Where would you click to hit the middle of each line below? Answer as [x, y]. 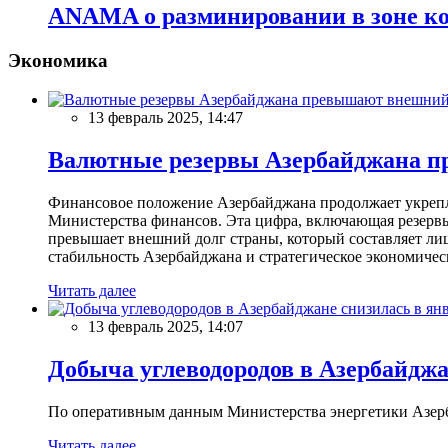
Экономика [58, 61]
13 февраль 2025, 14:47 [165, 118]
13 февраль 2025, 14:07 [165, 326]
